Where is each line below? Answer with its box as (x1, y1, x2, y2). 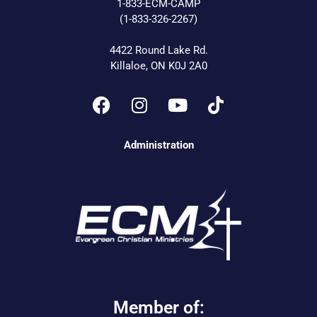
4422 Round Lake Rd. (109, 43, 208, 57)
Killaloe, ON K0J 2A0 (110, 59, 207, 72)
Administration (123, 138, 194, 151)
